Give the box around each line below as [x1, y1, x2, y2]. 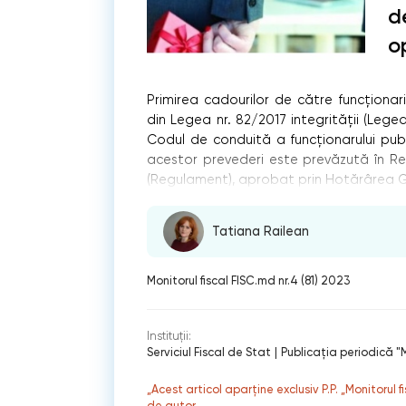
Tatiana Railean [212, 224, 310, 240]
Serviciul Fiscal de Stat [147, 345, 272, 360]
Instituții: [147, 329, 192, 343]
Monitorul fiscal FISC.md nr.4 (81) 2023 [147, 273, 351, 287]
